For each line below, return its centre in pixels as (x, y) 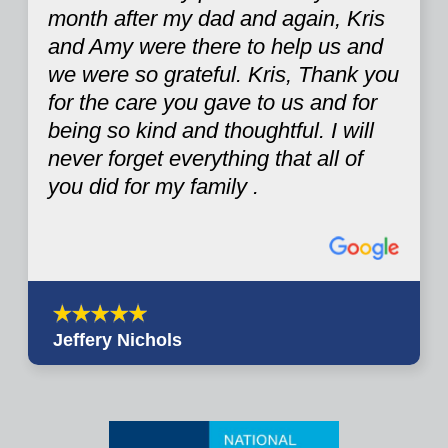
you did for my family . (153, 187)
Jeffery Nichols (117, 339)
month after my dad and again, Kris (216, 19)
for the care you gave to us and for (212, 103)
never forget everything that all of (205, 159)
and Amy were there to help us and (215, 47)
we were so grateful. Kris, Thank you (223, 75)
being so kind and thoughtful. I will (211, 131)
